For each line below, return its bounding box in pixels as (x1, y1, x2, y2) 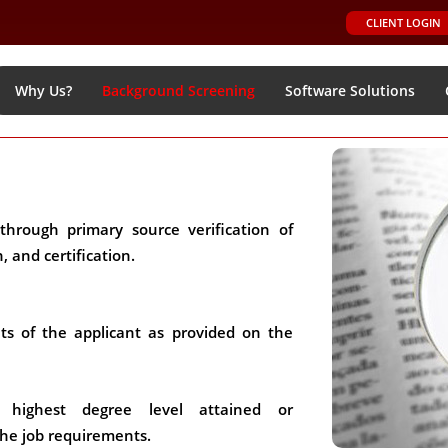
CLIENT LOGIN (366, 14, 441, 30)
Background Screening (102, 81, 255, 100)
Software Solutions (285, 81, 415, 100)
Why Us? (15, 81, 72, 100)
